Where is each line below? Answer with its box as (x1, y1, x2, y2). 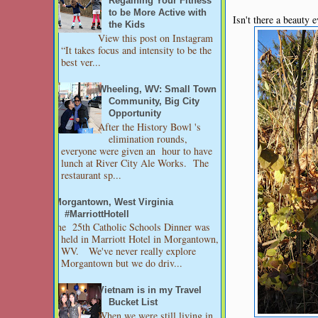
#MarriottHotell (65, 209, 129, 219)
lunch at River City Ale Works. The (61, 155, 209, 170)
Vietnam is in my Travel (98, 285, 202, 296)
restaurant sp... (61, 168, 121, 182)
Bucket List (109, 297, 158, 308)
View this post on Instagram (98, 31, 214, 45)
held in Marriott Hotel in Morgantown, (61, 232, 219, 246)
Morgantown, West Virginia (54, 197, 173, 207)
